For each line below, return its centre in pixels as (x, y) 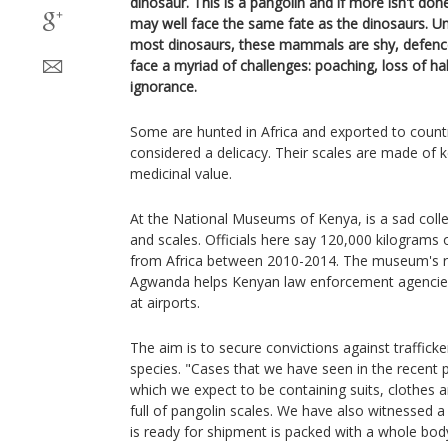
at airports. (165, 302)
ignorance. (163, 86)
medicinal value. (183, 173)
